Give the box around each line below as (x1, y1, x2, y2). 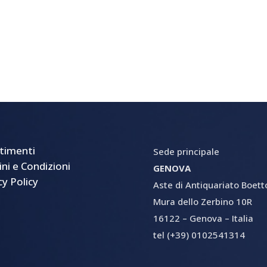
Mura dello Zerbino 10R (153, 195, 253, 207)
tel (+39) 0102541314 (153, 228, 246, 241)
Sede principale (153, 145, 220, 157)
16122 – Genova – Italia (153, 212, 254, 224)
